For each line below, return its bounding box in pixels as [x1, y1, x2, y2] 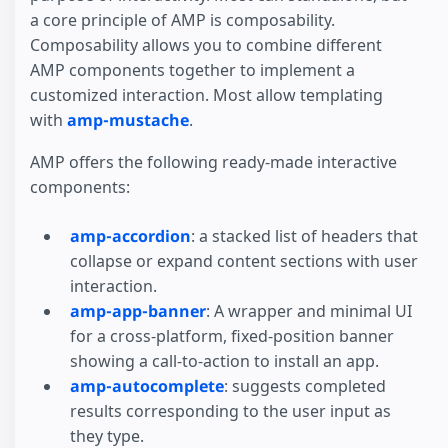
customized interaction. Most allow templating [30, 83, 383, 106]
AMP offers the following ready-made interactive [30, 151, 397, 174]
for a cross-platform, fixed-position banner [70, 325, 394, 348]
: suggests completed [224, 375, 386, 398]
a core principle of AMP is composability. [30, 8, 335, 31]
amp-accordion [70, 225, 191, 248]
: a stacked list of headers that [191, 225, 418, 248]
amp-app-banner [70, 300, 206, 323]
